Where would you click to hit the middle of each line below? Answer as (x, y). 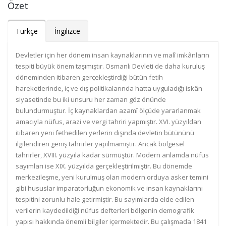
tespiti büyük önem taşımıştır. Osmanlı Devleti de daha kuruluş (110, 66)
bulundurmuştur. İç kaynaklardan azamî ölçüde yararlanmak (108, 110)
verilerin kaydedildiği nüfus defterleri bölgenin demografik (105, 210)
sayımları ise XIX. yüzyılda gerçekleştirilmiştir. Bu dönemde (104, 166)
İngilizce (67, 31)
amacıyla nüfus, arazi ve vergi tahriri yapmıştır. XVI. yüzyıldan (108, 122)
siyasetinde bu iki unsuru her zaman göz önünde (91, 99)
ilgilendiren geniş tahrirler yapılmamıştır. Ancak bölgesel (100, 144)
